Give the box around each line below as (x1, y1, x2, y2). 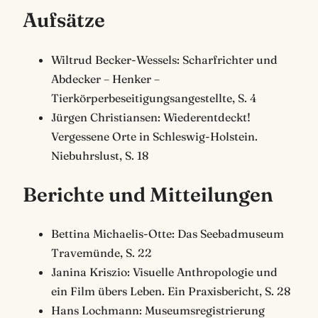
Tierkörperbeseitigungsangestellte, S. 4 (51, 90, 257, 105)
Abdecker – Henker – (51, 71, 160, 86)
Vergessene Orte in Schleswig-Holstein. (51, 128, 258, 143)
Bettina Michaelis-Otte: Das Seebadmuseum (51, 226, 284, 241)
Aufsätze (23, 8, 105, 33)
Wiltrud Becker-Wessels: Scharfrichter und (51, 52, 278, 67)
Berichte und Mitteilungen (23, 182, 273, 207)
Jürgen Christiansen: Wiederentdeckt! (51, 109, 251, 124)
